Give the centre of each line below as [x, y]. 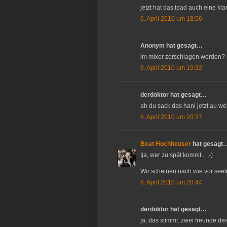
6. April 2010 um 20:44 [171, 183]
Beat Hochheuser [166, 144]
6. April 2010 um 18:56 [171, 19]
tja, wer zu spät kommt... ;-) [177, 155]
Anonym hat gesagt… [172, 46]
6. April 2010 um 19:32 [171, 68]
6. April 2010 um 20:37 [171, 117]
